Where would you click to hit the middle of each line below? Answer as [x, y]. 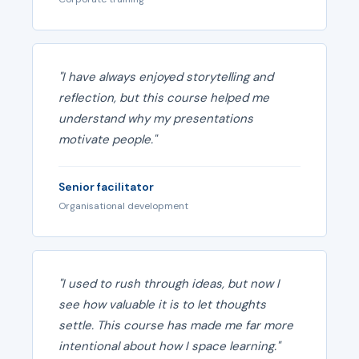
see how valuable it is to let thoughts [162, 305]
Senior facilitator [106, 187]
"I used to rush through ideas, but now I [169, 284]
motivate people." [107, 139]
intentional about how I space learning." [169, 346]
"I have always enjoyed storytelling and [166, 77]
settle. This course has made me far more [176, 325]
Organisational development [123, 206]
